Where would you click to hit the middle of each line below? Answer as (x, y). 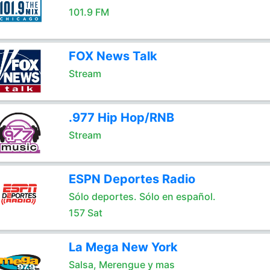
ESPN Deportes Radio (132, 179)
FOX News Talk (113, 56)
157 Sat (85, 213)
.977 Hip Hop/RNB (121, 118)
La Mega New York (123, 247)
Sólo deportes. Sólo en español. (142, 196)
